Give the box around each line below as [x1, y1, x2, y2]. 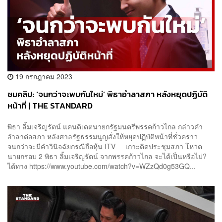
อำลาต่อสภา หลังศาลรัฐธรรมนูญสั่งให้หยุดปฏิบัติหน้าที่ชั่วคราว [7, 131, 198, 141]
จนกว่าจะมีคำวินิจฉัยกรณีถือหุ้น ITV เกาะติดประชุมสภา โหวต [7, 141, 202, 151]
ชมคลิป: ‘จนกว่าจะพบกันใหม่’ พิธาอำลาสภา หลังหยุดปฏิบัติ [7, 88, 208, 101]
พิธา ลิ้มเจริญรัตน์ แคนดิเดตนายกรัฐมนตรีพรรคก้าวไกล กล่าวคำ [7, 121, 203, 131]
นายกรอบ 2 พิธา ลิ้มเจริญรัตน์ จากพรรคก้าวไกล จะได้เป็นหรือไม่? [7, 151, 207, 161]
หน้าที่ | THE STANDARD [7, 100, 93, 112]
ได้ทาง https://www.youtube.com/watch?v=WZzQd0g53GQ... [7, 161, 196, 171]
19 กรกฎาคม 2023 [13, 71, 72, 82]
